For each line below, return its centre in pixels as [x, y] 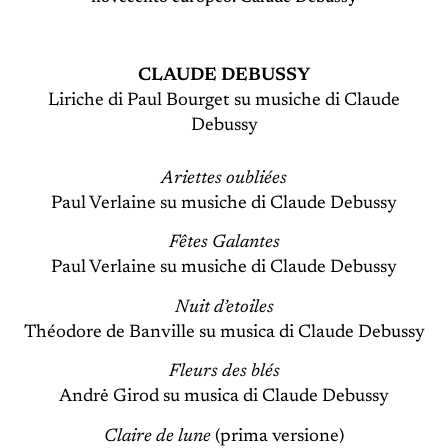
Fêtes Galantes [224, 243]
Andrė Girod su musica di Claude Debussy [224, 397]
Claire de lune [157, 436]
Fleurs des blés [224, 372]
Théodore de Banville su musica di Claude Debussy [224, 332]
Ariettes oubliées [224, 178]
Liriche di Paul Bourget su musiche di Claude [224, 100]
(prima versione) [277, 436]
